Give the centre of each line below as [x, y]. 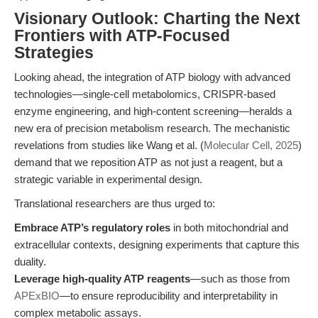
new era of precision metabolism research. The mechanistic [152, 128]
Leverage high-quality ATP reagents [102, 279]
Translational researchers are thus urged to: [115, 203]
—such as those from [240, 279]
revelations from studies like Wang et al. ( [109, 145]
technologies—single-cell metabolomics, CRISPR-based [145, 94]
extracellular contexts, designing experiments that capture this [157, 245]
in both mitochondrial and [229, 227]
